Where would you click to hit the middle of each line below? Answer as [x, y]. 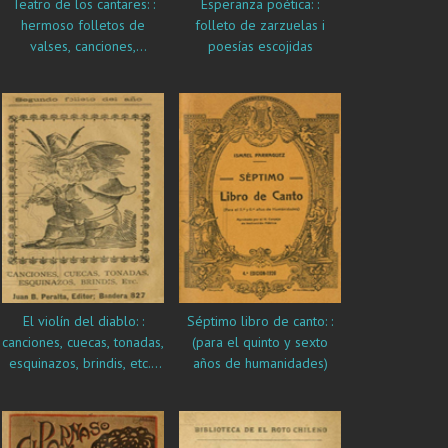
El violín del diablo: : [30, 320]
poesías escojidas [260, 46]
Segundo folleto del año [83, 383]
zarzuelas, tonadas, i [83, 67]
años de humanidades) [260, 362]
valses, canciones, [83, 46]
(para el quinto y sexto [260, 341]
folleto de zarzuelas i [260, 25]
